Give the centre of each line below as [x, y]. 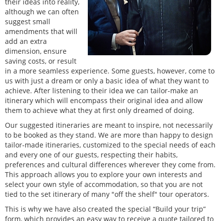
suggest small [28, 22]
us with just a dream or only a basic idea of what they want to [107, 81]
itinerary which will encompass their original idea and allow [104, 101]
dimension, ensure [36, 51]
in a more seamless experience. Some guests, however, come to [110, 71]
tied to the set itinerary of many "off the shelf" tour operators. [107, 194]
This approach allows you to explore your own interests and [104, 175]
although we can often [42, 12]
